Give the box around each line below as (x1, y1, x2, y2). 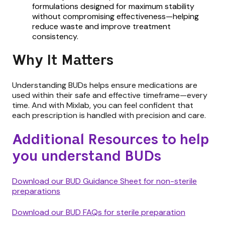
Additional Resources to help (12, 134, 209, 147)
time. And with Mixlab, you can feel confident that (12, 100, 193, 111)
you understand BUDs (12, 150, 161, 163)
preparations (12, 186, 60, 197)
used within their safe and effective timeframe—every (12, 90, 207, 101)
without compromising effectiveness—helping (32, 11, 199, 22)
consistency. (32, 31, 78, 42)
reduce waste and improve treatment (32, 21, 171, 32)
